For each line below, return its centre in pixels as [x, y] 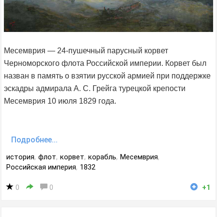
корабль [102, 157]
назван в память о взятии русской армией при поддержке [107, 76]
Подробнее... [34, 140]
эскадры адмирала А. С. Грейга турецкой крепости [95, 89]
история [20, 157]
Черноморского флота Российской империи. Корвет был [105, 63]
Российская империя [41, 167]
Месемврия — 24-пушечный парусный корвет [86, 51]
